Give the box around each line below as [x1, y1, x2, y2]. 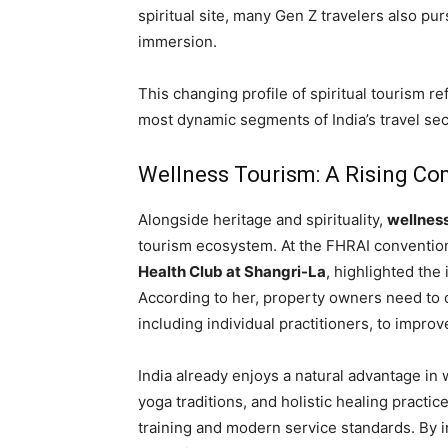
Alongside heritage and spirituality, [138, 209, 387, 229]
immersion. [138, 31, 217, 51]
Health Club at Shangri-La [138, 261, 326, 281]
